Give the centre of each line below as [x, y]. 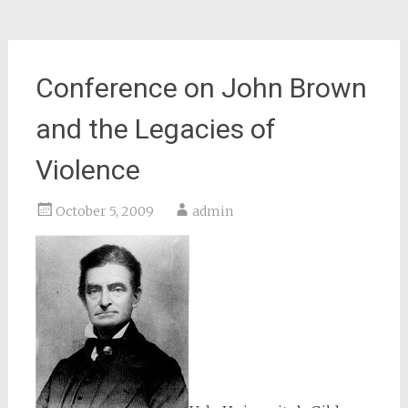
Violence [87, 170]
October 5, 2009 [104, 211]
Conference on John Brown [201, 88]
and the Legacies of [155, 129]
